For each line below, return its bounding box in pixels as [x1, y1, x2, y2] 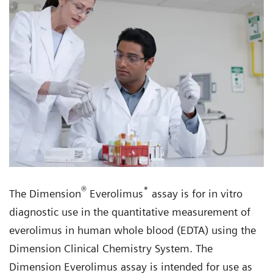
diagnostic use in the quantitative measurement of [9, 205, 250, 219]
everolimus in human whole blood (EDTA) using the [9, 224, 256, 237]
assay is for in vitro [149, 187, 243, 200]
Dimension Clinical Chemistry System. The [9, 242, 213, 255]
